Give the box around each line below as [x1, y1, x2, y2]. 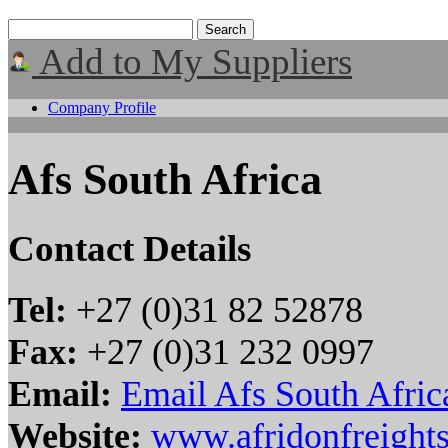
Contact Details [8, 227, 251, 269]
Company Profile [48, 99, 156, 116]
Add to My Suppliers [32, 41, 352, 82]
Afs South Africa [8, 155, 322, 205]
